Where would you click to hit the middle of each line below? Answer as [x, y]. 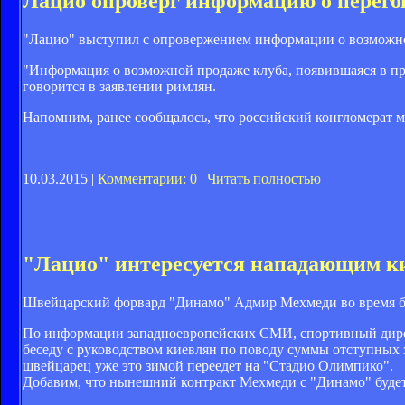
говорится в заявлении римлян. [119, 86]
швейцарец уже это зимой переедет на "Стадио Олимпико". [208, 365]
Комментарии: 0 [147, 178]
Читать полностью [264, 178]
